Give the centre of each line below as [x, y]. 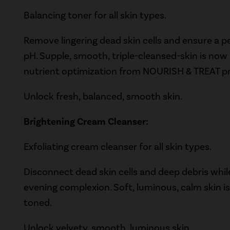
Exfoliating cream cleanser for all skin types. [118, 147]
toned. [38, 203]
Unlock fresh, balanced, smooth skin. [103, 97]
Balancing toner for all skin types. [96, 15]
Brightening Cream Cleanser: [86, 122]
